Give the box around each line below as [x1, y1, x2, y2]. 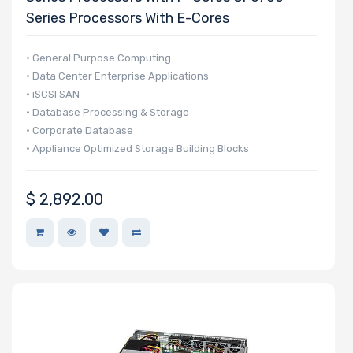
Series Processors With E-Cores [26, 9, 229, 27]
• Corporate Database [26, 124, 133, 136]
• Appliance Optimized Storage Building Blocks [26, 142, 249, 154]
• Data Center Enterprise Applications [26, 69, 209, 82]
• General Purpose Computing [26, 51, 171, 64]
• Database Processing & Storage [26, 106, 189, 118]
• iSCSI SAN [26, 87, 80, 100]
